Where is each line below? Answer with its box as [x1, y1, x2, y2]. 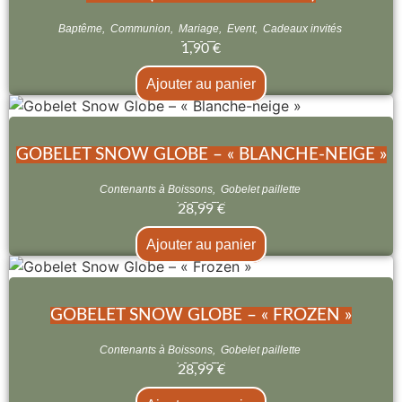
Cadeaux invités [262, 22, 342, 35]
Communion [109, 22, 170, 35]
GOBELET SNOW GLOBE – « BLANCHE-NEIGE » [15, 145, 387, 163]
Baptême [57, 22, 102, 35]
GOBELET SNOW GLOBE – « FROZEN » [50, 306, 352, 324]
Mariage [178, 22, 219, 35]
